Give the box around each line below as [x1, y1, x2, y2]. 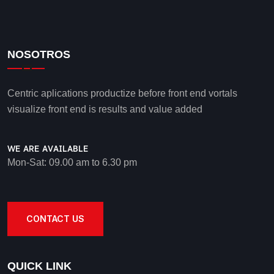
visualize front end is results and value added [7, 104, 202, 114]
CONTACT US [26, 213, 84, 224]
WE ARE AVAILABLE [7, 144, 89, 155]
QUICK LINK [7, 260, 72, 273]
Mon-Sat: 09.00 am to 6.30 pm [7, 157, 137, 168]
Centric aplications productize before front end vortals [7, 88, 237, 98]
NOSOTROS [7, 48, 70, 61]
